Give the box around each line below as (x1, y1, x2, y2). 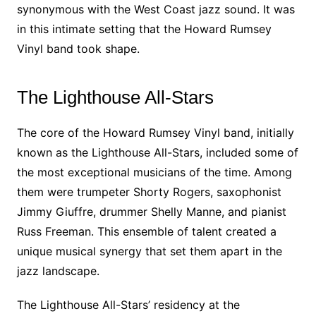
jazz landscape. (16, 264, 99, 278)
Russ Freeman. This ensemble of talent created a (16, 224, 276, 238)
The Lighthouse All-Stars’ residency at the (16, 298, 240, 312)
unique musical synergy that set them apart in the (16, 244, 282, 258)
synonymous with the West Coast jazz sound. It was (16, 2, 295, 16)
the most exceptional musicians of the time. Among (16, 165, 292, 179)
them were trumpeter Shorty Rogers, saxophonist (16, 185, 281, 199)
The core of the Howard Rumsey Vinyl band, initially (16, 126, 294, 140)
